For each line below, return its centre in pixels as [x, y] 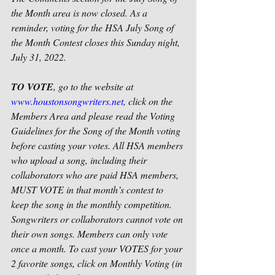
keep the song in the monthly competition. [93, 204]
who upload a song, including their [80, 160]
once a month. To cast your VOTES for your [98, 248]
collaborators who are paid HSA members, [96, 175]
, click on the [149, 101]
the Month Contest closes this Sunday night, [97, 42]
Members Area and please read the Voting [94, 116]
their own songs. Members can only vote [91, 234]
